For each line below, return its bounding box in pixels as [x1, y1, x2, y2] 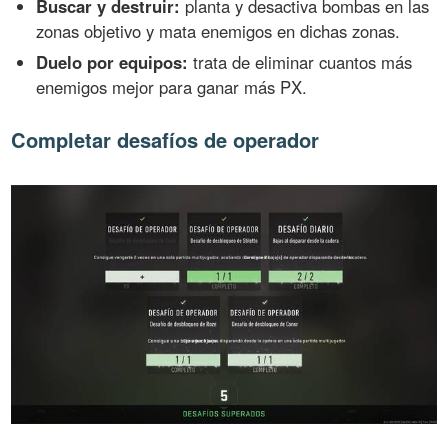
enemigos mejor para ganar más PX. [36, 75, 308, 100]
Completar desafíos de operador [11, 125, 320, 155]
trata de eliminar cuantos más [188, 50, 413, 75]
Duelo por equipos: [36, 50, 189, 75]
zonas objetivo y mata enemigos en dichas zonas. [36, 19, 401, 44]
